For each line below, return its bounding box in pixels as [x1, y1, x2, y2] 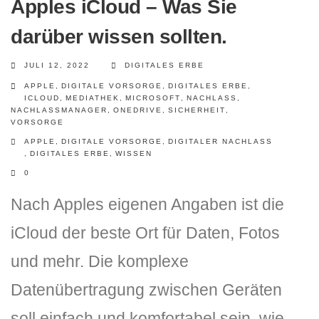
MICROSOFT [125, 94, 181, 102]
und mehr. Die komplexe [11, 252, 189, 271]
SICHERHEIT [168, 106, 226, 114]
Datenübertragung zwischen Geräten [11, 281, 282, 299]
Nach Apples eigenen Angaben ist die [11, 195, 284, 214]
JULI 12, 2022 [24, 61, 90, 69]
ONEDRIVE [113, 106, 162, 114]
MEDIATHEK [66, 94, 120, 102]
